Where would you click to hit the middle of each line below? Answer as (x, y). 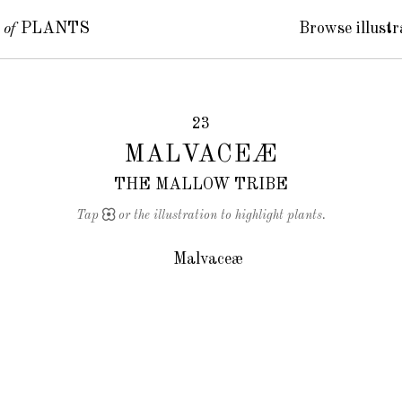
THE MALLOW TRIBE (201, 184)
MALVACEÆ (201, 154)
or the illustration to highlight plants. (220, 215)
